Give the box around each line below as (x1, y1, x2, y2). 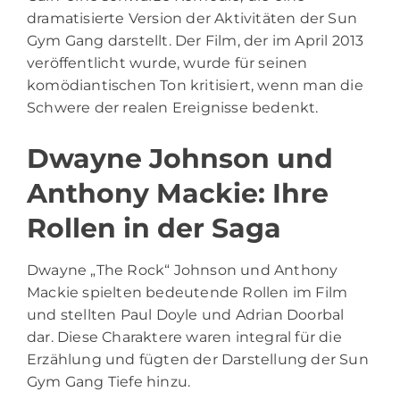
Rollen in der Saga (27, 211, 281, 245)
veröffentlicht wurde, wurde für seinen (27, 54, 308, 71)
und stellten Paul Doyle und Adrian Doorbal (27, 305, 345, 323)
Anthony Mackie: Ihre (27, 176, 329, 210)
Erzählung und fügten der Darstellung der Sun (27, 350, 369, 368)
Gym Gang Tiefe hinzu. (27, 372, 191, 390)
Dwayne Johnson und (27, 141, 333, 175)
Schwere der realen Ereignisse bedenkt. (27, 98, 319, 116)
